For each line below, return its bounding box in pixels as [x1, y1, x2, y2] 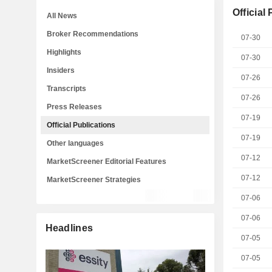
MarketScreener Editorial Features [47, 157, 166, 166]
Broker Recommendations [47, 30, 138, 38]
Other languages [47, 139, 104, 148]
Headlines [45, 223, 93, 233]
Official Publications [47, 121, 115, 129]
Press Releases [47, 103, 102, 111]
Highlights [47, 48, 81, 56]
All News [47, 12, 77, 20]
